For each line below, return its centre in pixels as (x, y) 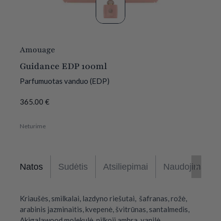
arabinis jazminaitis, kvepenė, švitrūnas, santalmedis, (105, 209)
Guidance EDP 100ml (63, 66)
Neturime (33, 126)
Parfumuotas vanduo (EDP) (65, 81)
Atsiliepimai (126, 166)
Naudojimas (187, 166)
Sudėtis (73, 166)
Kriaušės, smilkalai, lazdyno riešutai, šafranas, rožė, (103, 198)
